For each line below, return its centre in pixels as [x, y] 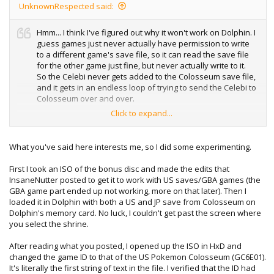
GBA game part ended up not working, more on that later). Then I [128, 191]
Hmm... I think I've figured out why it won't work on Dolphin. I [146, 32]
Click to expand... [142, 113]
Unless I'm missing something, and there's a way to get [138, 175]
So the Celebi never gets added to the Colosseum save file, [146, 76]
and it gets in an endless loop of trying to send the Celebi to [146, 87]
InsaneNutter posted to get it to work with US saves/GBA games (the [135, 180]
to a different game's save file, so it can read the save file [143, 54]
